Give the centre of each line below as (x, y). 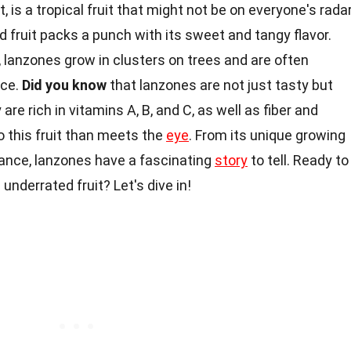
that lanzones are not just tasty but (220, 85)
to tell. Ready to (298, 160)
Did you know (64, 85)
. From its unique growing (267, 135)
